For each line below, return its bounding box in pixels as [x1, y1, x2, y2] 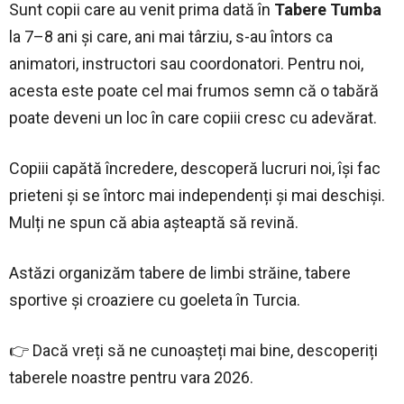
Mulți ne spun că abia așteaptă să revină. [9, 213, 298, 232]
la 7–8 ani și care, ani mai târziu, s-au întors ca [9, 27, 333, 46]
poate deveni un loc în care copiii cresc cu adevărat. [9, 108, 377, 127]
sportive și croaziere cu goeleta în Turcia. [9, 290, 300, 309]
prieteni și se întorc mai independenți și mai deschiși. [9, 186, 385, 205]
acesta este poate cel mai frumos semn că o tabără [9, 81, 379, 100]
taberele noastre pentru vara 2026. [9, 368, 253, 387]
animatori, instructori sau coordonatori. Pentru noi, [9, 54, 363, 73]
